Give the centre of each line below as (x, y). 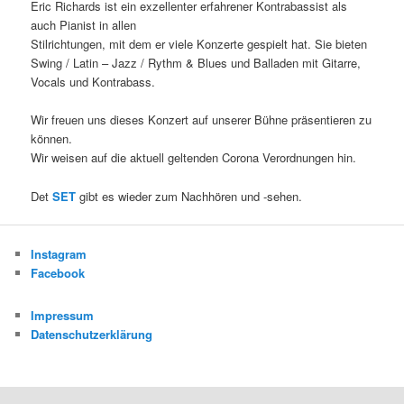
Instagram (59, 253)
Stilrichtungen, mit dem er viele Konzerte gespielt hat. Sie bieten (199, 44)
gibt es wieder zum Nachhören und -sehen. (189, 196)
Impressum (63, 316)
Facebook (58, 272)
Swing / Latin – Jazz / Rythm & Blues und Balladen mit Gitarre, (196, 63)
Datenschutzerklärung (92, 335)
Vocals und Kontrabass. (93, 82)
